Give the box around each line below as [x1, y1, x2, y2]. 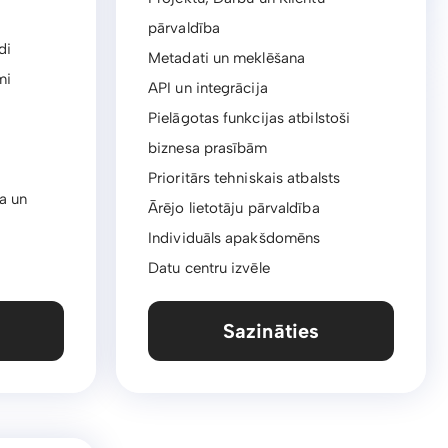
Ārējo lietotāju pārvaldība [148, 199, 320, 217]
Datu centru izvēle [148, 259, 270, 277]
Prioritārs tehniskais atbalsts [148, 169, 340, 187]
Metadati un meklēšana [148, 49, 306, 67]
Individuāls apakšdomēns [148, 229, 321, 247]
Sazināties [223, 319, 319, 343]
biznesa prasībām [148, 139, 268, 157]
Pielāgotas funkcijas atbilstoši [148, 109, 351, 127]
